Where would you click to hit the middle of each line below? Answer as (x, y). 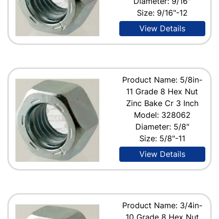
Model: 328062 (162, 115)
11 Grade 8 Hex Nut (162, 91)
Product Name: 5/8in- (162, 79)
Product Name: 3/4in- (162, 205)
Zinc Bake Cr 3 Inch (162, 103)
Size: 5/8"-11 (162, 138)
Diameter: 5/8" (162, 126)
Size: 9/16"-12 (162, 12)
